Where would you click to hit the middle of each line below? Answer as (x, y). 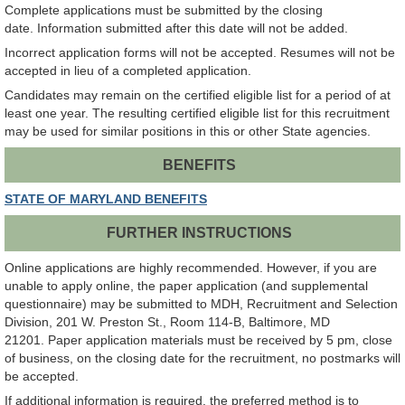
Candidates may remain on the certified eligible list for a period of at (198, 94)
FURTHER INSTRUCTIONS (199, 233)
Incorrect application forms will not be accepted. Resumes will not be (200, 52)
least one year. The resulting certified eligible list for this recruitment (197, 113)
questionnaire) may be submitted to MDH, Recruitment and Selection (201, 303)
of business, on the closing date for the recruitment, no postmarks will (202, 358)
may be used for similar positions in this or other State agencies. (188, 131)
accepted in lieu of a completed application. (128, 70)
